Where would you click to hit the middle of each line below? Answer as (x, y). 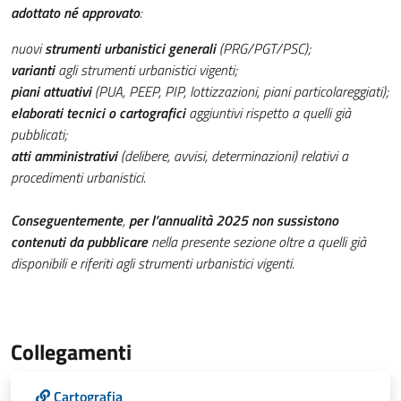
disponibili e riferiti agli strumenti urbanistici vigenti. (153, 263)
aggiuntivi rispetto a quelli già (268, 113)
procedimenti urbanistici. (78, 177)
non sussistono (295, 220)
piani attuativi (51, 91)
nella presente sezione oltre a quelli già (257, 242)
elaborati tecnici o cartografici (98, 113)
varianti (33, 70)
